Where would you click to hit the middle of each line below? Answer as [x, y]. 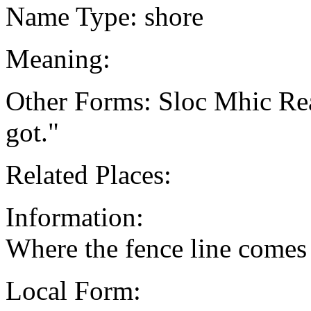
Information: [75, 217]
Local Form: [73, 290]
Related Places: [89, 174]
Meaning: [58, 58]
